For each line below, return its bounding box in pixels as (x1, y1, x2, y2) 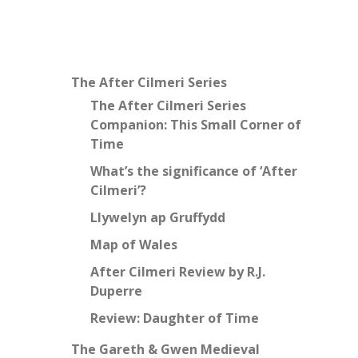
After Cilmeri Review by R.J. (90, 263, 265, 281)
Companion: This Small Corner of (90, 116, 301, 134)
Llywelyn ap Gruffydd (90, 209, 225, 227)
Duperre (90, 282, 142, 300)
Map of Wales (90, 236, 177, 254)
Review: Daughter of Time (90, 309, 259, 328)
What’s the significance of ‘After (90, 162, 297, 181)
